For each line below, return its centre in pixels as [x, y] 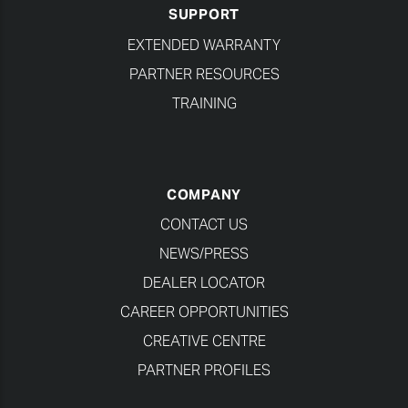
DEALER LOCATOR [204, 283]
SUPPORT [204, 15]
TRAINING [204, 103]
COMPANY [204, 194]
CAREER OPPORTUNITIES [204, 312]
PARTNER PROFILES [204, 371]
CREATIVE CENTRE [204, 342]
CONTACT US [204, 225]
